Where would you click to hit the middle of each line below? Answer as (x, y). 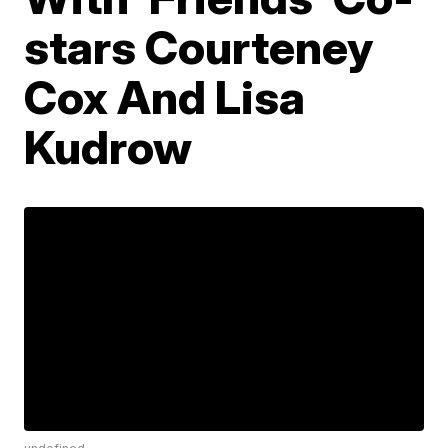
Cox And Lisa (165, 97)
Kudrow (108, 147)
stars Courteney (199, 47)
